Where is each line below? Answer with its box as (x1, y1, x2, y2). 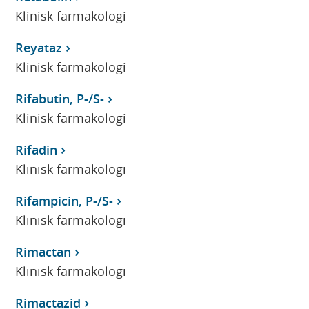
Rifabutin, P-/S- (15, 90, 105, 107)
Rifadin (15, 141, 58, 158)
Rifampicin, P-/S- (15, 192, 114, 209)
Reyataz (15, 39, 63, 56)
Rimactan (15, 243, 72, 260)
